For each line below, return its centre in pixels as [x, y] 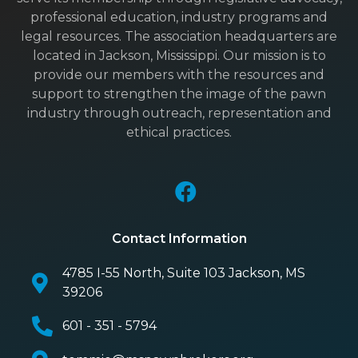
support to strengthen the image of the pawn [179, 93]
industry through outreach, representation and [179, 113]
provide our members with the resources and [179, 74]
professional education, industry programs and [179, 17]
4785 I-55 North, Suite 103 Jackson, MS [183, 273]
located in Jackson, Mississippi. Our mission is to [179, 55]
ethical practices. [179, 132]
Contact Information [179, 239]
